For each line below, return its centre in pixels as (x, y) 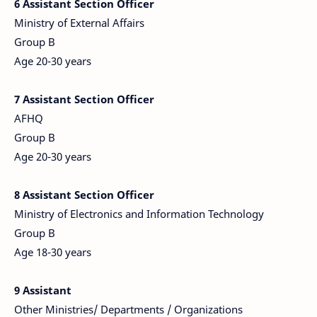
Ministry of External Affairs (81, 23)
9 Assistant (44, 290)
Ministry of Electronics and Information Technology (140, 214)
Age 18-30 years (53, 252)
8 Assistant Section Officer (84, 195)
